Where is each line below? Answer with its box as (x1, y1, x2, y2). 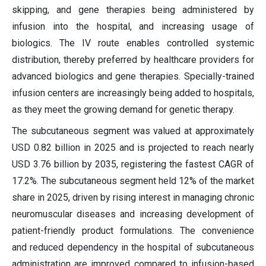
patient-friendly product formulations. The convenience (12, 224, 254, 236)
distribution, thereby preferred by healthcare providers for (12, 53, 254, 65)
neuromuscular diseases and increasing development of (12, 208, 254, 220)
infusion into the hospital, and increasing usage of (12, 20, 254, 32)
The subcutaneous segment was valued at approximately (12, 125, 254, 137)
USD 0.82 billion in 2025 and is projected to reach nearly (12, 141, 254, 153)
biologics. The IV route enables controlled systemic (12, 37, 254, 49)
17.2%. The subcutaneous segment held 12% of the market (12, 175, 254, 186)
